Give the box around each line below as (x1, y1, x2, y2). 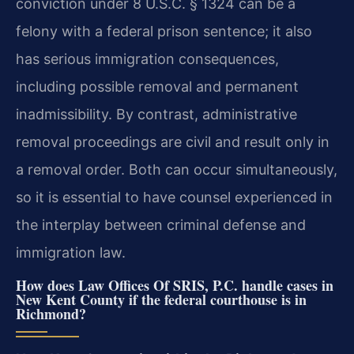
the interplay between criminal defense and (16, 217, 306, 234)
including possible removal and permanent (16, 78, 299, 96)
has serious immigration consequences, (16, 51, 279, 68)
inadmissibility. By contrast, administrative (16, 106, 297, 123)
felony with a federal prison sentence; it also (16, 23, 312, 40)
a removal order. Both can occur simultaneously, (16, 161, 337, 179)
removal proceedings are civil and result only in (16, 134, 330, 151)
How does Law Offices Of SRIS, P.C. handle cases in (16, 274, 333, 296)
